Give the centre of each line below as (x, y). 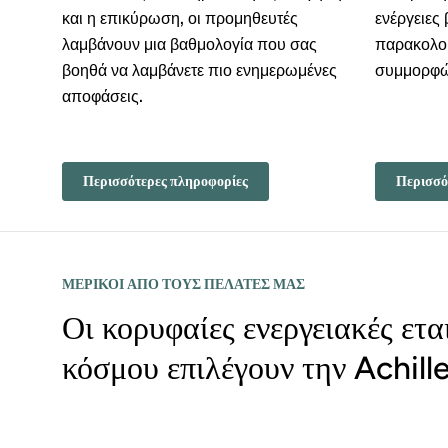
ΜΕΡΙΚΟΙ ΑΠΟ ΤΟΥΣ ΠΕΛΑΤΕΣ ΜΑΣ (183, 284)
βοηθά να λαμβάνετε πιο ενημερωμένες (199, 72)
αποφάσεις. (102, 98)
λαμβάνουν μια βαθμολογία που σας (189, 46)
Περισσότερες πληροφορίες (165, 181)
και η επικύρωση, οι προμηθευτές (180, 20)
